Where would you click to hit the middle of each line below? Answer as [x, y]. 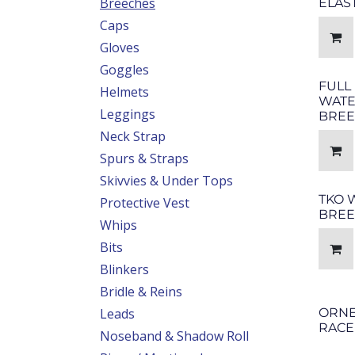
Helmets [124, 92]
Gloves [120, 48]
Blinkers [124, 269]
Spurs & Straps [144, 158]
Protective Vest [145, 203]
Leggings [128, 114]
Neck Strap [133, 136]
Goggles [124, 70]
